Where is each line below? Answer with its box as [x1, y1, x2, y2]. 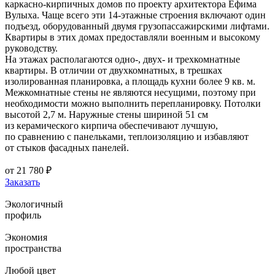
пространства [5, 242, 61, 254]
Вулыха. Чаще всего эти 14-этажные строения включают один [5, 9, 266, 20]
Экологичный [5, 198, 63, 209]
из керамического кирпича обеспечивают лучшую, [5, 120, 218, 131]
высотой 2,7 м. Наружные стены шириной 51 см [5, 109, 208, 120]
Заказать [5, 176, 40, 187]
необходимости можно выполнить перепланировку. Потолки [5, 98, 261, 109]
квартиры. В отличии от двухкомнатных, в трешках [5, 64, 222, 76]
